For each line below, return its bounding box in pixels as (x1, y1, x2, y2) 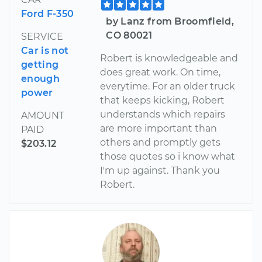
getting (21, 58, 59, 70)
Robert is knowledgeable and (100, 52, 239, 64)
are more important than (100, 122, 218, 134)
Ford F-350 (21, 8, 74, 19)
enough (21, 73, 60, 84)
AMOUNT (21, 109, 64, 121)
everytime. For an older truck (100, 80, 236, 92)
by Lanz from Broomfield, (106, 15, 235, 27)
